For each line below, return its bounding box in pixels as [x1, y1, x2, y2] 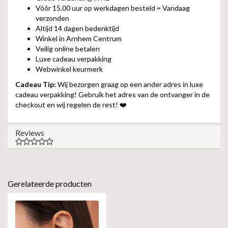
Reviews [15, 128, 44, 137]
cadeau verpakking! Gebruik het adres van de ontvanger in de [15, 90, 210, 99]
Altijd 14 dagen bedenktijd [36, 24, 119, 33]
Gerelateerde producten [8, 179, 92, 188]
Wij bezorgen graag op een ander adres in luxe [56, 80, 203, 89]
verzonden [36, 14, 69, 22]
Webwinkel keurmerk [36, 65, 103, 73]
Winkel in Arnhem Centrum [36, 34, 122, 43]
